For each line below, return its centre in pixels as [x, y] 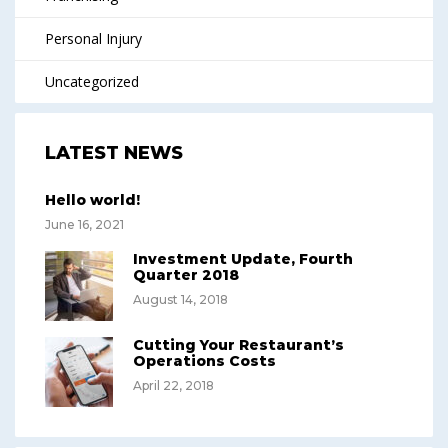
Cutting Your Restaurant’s [238, 345]
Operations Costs [204, 361]
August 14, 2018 [180, 300]
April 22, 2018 [173, 386]
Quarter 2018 [186, 275]
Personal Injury [93, 39]
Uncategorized [92, 82]
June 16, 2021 [84, 225]
